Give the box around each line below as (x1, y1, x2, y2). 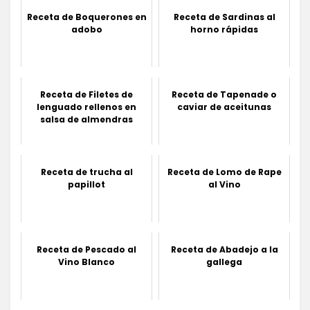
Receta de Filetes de (40, 88, 133, 100)
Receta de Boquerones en (26, 10, 147, 23)
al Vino (208, 178, 241, 190)
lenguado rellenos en (37, 100, 136, 113)
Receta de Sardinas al (173, 10, 275, 23)
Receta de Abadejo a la (170, 243, 278, 255)
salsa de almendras (40, 113, 133, 125)
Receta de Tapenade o (172, 88, 277, 100)
